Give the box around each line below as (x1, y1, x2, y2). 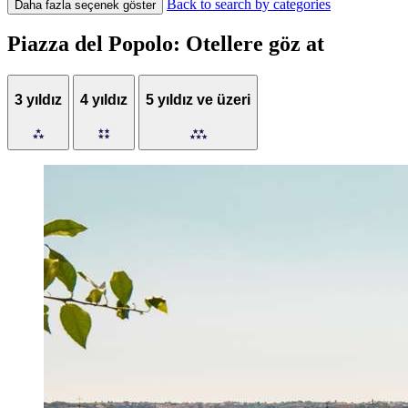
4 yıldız (80, 91, 127, 107)
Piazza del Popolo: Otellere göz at (7, 32, 324, 56)
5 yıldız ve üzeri (146, 91, 250, 107)
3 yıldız (15, 91, 62, 107)
